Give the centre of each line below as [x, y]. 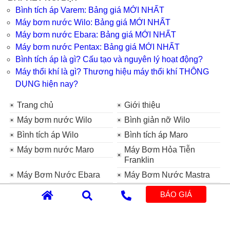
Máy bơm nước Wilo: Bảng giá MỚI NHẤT [93, 22]
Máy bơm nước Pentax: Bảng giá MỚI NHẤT [98, 47]
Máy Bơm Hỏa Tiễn [160, 149]
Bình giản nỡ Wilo [157, 120]
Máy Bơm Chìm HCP [163, 189]
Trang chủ [35, 105]
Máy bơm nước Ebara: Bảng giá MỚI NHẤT [96, 34]
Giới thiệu [142, 105]
